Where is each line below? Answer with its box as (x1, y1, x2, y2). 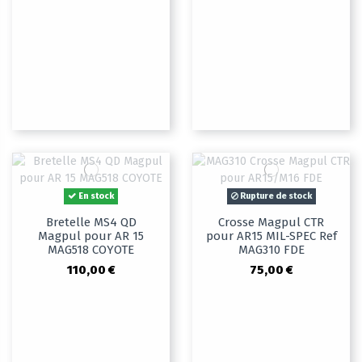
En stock (77, 191, 114, 202)
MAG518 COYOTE (48, 242, 134, 258)
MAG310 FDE (238, 242, 305, 258)
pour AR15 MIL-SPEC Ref (205, 229, 337, 244)
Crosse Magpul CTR (218, 215, 324, 230)
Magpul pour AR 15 (38, 229, 144, 244)
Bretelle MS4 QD (45, 215, 137, 230)
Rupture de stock (238, 191, 312, 202)
